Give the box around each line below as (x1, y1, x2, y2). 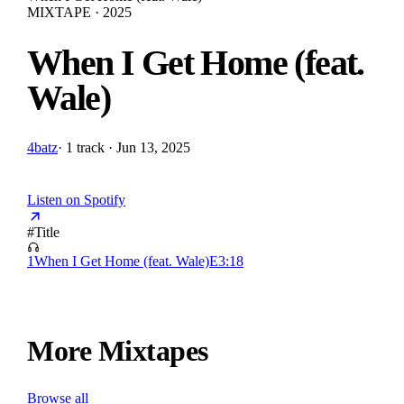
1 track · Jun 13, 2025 (66, 139, 190, 155)
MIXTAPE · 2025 (27, 5, 132, 20)
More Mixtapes (27, 335, 208, 368)
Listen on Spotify (27, 191, 125, 207)
